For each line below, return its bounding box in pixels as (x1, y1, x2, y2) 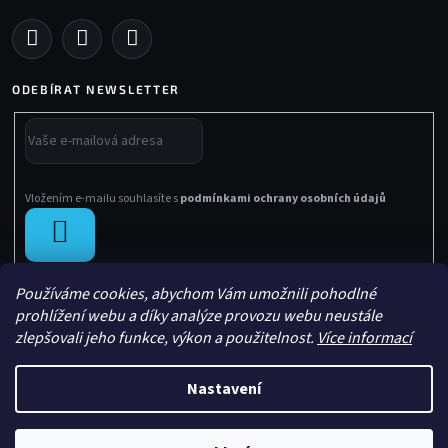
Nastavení (187, 378, 261, 400)
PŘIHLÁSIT (68, 221, 144, 244)
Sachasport (159, 421, 224, 439)
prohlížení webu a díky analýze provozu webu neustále (15, 305, 382, 327)
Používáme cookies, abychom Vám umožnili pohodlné (15, 283, 376, 305)
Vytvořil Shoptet (196, 404, 276, 422)
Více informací (317, 327, 412, 349)
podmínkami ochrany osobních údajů (180, 190, 386, 208)
